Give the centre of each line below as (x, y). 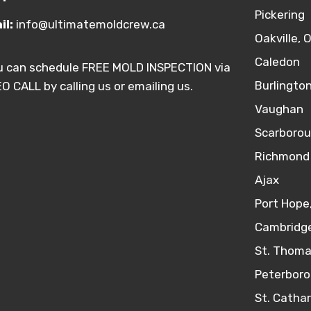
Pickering (279, 15)
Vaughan (279, 109)
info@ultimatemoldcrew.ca (90, 24)
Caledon (277, 62)
